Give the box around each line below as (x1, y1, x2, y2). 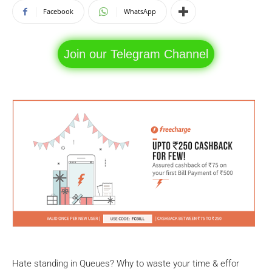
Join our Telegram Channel (64, 47, 208, 61)
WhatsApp (124, 7, 156, 16)
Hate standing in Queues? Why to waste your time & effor (12, 258, 239, 269)
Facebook (43, 7, 73, 16)
